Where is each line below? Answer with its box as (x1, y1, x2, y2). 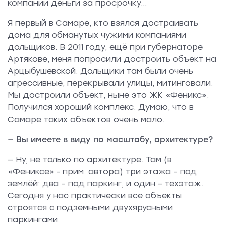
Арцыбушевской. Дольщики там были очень (8, 66, 193, 76)
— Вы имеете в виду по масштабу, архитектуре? (8, 135, 213, 145)
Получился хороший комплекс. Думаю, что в (8, 102, 194, 113)
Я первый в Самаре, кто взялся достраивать (8, 18, 198, 28)
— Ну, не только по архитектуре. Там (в (8, 155, 172, 165)
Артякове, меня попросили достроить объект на (8, 54, 216, 64)
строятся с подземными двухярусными (8, 203, 173, 213)
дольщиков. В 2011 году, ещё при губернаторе (8, 42, 203, 52)
